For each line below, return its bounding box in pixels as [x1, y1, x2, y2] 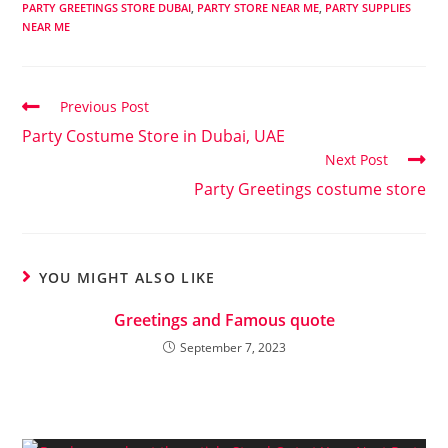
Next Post [324, 150, 388, 169]
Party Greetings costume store [193, 178, 426, 200]
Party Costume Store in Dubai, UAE [22, 125, 286, 147]
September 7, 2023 [179, 339, 286, 356]
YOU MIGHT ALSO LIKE [38, 268, 216, 287]
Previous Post [60, 97, 150, 116]
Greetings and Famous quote [113, 309, 335, 331]
